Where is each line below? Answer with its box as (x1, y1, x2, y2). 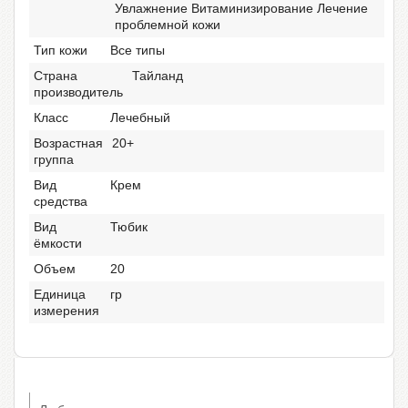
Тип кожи (34, 42, 87, 57)
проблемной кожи (115, 16, 220, 32)
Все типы (110, 42, 165, 57)
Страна (34, 67, 77, 83)
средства (34, 193, 87, 209)
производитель (34, 84, 123, 99)
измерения (34, 302, 99, 318)
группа (34, 151, 74, 167)
